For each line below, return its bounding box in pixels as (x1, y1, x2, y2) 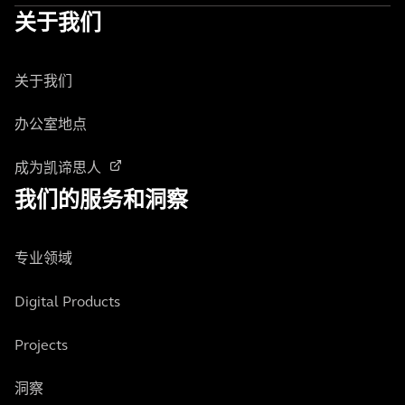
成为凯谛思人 (14, 162, 101, 176)
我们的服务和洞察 (14, 191, 188, 212)
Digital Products (14, 296, 120, 310)
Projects (14, 339, 68, 353)
